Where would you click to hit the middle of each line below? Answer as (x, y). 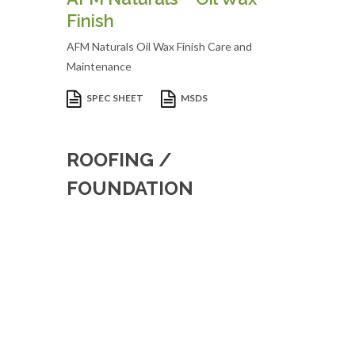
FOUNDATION (130, 188)
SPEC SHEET (116, 98)
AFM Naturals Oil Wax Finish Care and (159, 46)
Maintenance (99, 66)
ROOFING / (119, 160)
